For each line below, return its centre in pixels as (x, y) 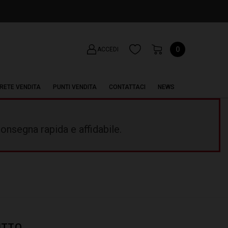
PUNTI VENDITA (75, 87)
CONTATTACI (127, 87)
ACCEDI (108, 49)
